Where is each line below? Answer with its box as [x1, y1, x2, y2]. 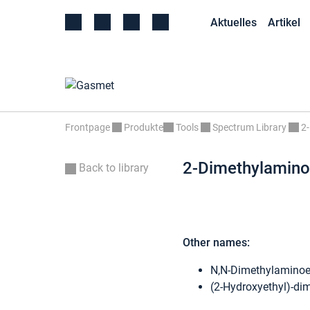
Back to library [76, 161, 149, 175]
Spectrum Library [212, 122, 287, 134]
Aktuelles [210, 16, 257, 29]
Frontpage [65, 122, 110, 134]
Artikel [268, 16, 300, 29]
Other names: [183, 236, 250, 250]
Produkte [124, 122, 164, 134]
